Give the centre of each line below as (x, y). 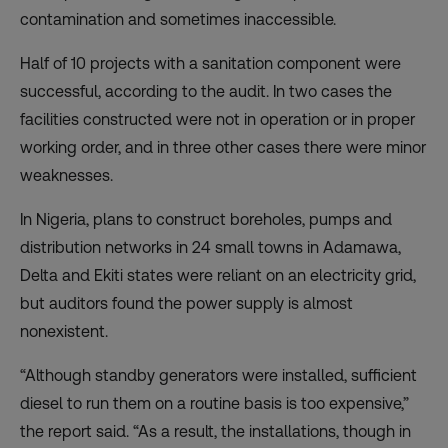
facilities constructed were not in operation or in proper (217, 119)
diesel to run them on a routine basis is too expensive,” (214, 403)
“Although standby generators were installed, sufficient (218, 375)
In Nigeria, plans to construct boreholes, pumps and (206, 219)
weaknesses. (66, 175)
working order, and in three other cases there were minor (223, 147)
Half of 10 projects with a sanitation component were (210, 63)
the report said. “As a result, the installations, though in (215, 431)
